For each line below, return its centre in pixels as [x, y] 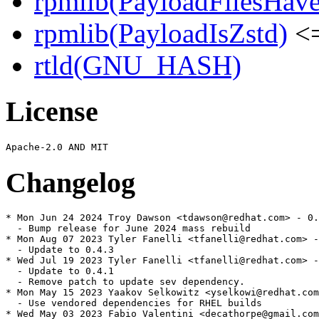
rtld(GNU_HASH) [138, 66]
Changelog [70, 182]
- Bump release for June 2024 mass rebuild [128, 229]
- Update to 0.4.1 [60, 271]
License [52, 112]
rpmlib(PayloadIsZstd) [161, 33]
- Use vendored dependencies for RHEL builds [134, 303]
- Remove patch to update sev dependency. [125, 282]
